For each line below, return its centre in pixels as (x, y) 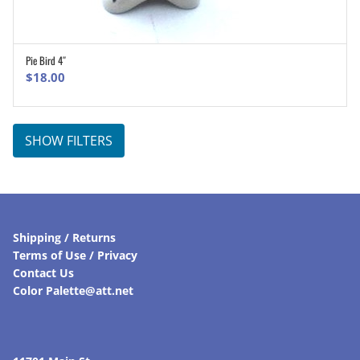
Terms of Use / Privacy (75, 256)
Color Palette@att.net (73, 291)
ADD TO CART (189, 63)
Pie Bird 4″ (46, 61)
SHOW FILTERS (69, 141)
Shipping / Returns (64, 238)
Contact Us (43, 273)
